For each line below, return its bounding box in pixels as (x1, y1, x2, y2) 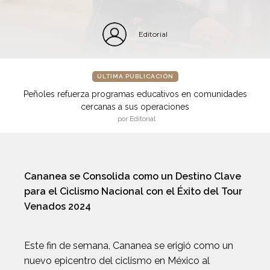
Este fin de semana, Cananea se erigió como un (24, 240, 233, 251)
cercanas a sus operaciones (81, 102, 189, 111)
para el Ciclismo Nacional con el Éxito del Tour (24, 186, 242, 197)
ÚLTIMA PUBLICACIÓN (96, 73, 174, 80)
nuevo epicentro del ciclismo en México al (24, 255, 210, 266)
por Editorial (118, 115, 155, 123)
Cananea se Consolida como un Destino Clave (24, 171, 241, 182)
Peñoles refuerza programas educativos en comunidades (23, 89, 247, 99)
